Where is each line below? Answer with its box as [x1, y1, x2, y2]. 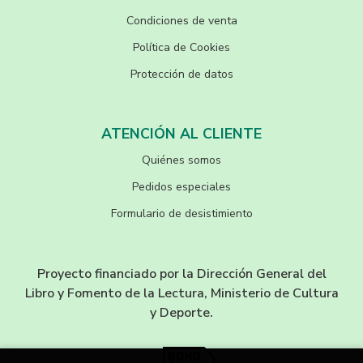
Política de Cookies [133, 40, 230, 56]
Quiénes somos [142, 152, 221, 169]
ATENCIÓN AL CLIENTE [101, 124, 262, 144]
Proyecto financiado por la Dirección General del [36, 265, 327, 284]
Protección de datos [130, 66, 233, 83]
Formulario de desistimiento [110, 206, 253, 222]
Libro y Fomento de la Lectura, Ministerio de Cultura [24, 284, 339, 303]
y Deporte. [150, 304, 213, 322]
